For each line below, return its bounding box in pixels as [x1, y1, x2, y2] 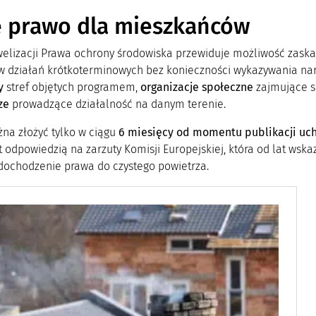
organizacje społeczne [140, 80, 253, 94]
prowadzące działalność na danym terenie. [11, 97, 226, 111]
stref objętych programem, [3, 80, 140, 94]
